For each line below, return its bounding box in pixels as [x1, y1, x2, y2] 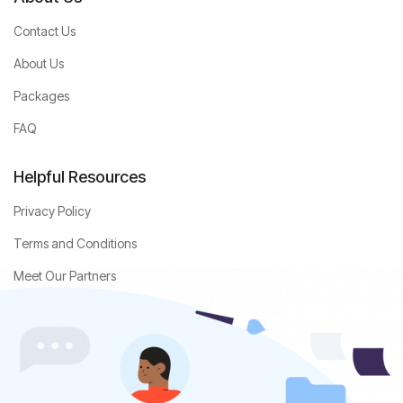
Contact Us [13, 23, 76, 40]
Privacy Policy [13, 203, 91, 219]
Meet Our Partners [13, 268, 116, 284]
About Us [13, 56, 64, 72]
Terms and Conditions [13, 236, 137, 252]
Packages [13, 88, 69, 104]
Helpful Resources [13, 167, 146, 187]
